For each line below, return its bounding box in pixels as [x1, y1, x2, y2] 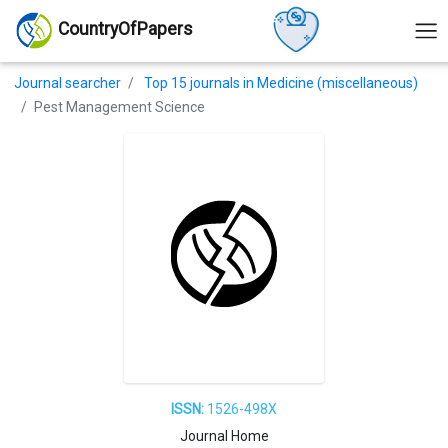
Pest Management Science [34, 98, 205, 115]
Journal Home [179, 428, 269, 444]
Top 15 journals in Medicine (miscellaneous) [144, 74, 418, 91]
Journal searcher [14, 74, 121, 91]
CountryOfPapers [58, 19, 193, 40]
